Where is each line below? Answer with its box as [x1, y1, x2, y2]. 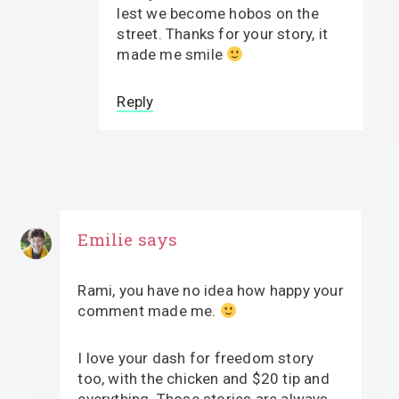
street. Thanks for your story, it [117, 24, 328, 43]
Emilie [77, 227, 134, 250]
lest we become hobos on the [117, 4, 319, 22]
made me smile [117, 45, 227, 63]
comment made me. [77, 301, 220, 320]
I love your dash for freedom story [77, 348, 314, 367]
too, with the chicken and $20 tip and [77, 369, 330, 387]
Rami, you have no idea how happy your [77, 281, 344, 299]
